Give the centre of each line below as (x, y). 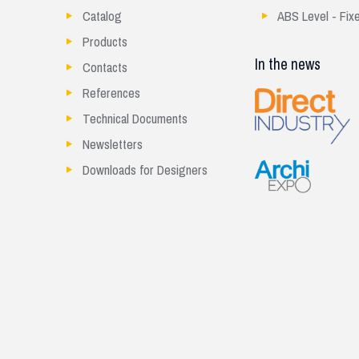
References (112, 93)
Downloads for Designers (145, 170)
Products (105, 42)
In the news (288, 65)
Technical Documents (135, 119)
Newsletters (113, 145)
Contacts (105, 68)
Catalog (103, 16)
